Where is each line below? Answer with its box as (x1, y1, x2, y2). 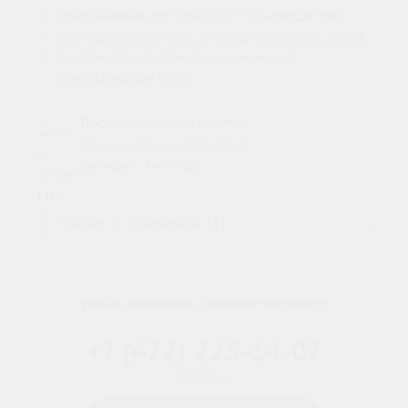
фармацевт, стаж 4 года (80, 157, 199, 174)
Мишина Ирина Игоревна (80, 134, 246, 153)
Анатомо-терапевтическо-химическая (56, 47, 298, 66)
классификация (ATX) (56, 68, 189, 87)
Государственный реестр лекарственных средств (56, 26, 366, 46)
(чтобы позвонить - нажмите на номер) (80, 293, 328, 312)
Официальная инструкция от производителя (56, 5, 341, 25)
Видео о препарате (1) (61, 213, 226, 235)
